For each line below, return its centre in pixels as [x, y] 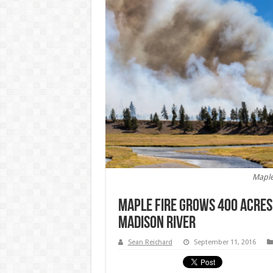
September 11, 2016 [225, 242]
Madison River [157, 224]
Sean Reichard [150, 242]
